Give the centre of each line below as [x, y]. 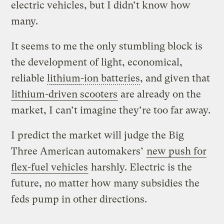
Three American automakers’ [79, 151]
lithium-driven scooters [65, 94]
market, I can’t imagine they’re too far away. [111, 110]
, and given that [175, 78]
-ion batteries [110, 78]
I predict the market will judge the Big [98, 135]
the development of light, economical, [97, 62]
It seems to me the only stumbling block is [107, 46]
